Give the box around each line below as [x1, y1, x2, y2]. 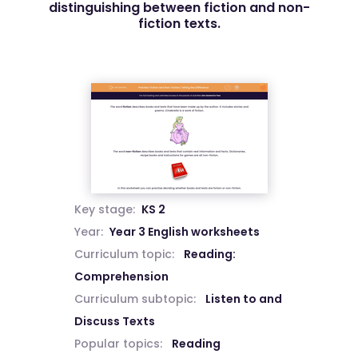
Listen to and [205, 291, 282, 307]
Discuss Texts [74, 313, 155, 329]
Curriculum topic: [74, 246, 174, 262]
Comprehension [74, 268, 169, 284]
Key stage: [74, 201, 135, 217]
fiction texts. [137, 14, 221, 33]
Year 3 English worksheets [109, 224, 260, 240]
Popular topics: [74, 336, 162, 352]
